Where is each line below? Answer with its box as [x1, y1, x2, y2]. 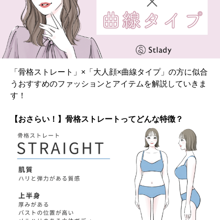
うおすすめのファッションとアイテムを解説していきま [10, 80, 207, 88]
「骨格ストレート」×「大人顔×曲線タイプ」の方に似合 [10, 68, 208, 76]
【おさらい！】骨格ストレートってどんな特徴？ [10, 115, 184, 123]
